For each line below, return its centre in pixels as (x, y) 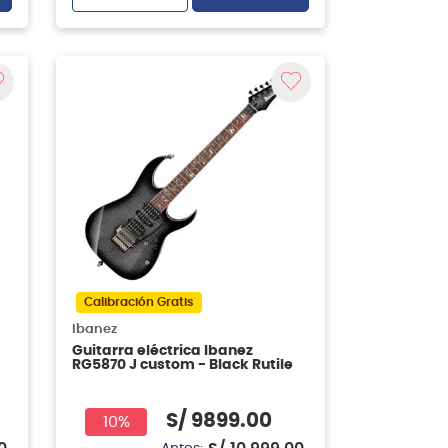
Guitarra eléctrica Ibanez (162, 350)
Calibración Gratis (138, 301)
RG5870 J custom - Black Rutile (182, 364)
